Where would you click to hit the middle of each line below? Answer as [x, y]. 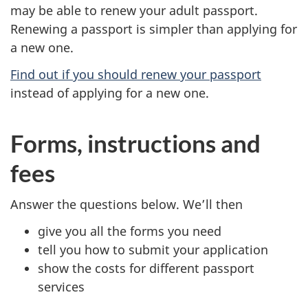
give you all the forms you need [130, 231]
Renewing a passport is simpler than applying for [154, 29]
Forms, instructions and [135, 143]
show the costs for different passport [146, 268]
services [61, 286]
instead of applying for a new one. [110, 92]
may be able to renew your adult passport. [134, 11]
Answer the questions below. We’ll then [126, 205]
